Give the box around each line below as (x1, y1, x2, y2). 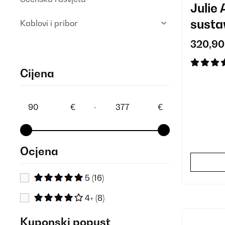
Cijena (20, 67, 54, 80)
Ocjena (20, 145, 58, 158)
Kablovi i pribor (20, 18, 78, 28)
